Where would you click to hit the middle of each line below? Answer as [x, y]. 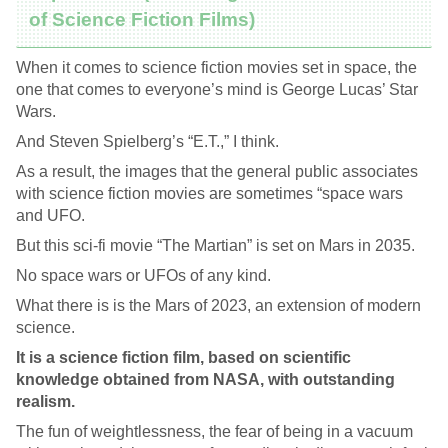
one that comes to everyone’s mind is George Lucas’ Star [217, 89]
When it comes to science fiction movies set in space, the [216, 67]
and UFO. [50, 215]
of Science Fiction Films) [142, 19]
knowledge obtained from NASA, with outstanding [205, 379]
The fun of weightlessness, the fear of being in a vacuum [214, 431]
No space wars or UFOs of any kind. [143, 275]
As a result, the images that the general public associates [217, 171]
